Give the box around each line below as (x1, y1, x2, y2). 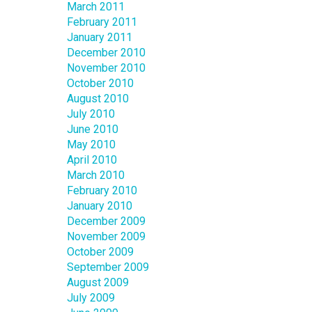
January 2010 (67, 199, 132, 213)
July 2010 (67, 107, 115, 121)
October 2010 (67, 77, 134, 91)
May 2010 (67, 138, 116, 152)
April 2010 (67, 153, 117, 167)
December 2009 (67, 214, 146, 228)
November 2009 (67, 230, 146, 244)
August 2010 (67, 92, 129, 106)
